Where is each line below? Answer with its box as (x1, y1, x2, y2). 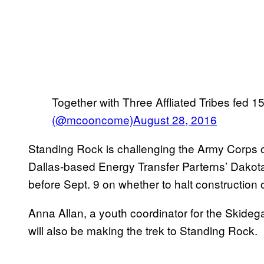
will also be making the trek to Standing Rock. (28, 222, 258, 239)
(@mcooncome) (52, 111, 133, 128)
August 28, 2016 (133, 111, 217, 128)
